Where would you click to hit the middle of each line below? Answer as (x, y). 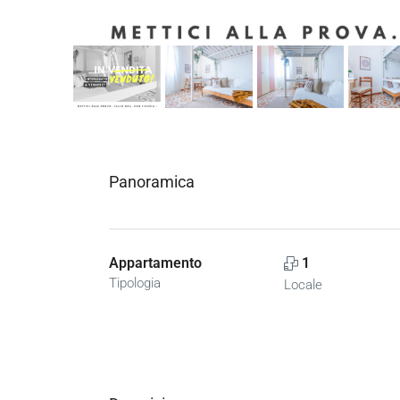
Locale (303, 285)
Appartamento (155, 263)
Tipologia (135, 283)
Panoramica (152, 182)
